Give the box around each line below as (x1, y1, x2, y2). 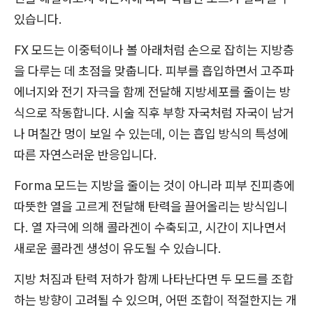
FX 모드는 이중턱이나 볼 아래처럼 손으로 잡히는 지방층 (14, 42, 294, 58)
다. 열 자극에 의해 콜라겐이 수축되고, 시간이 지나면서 (14, 219, 286, 235)
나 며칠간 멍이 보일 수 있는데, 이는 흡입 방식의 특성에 (14, 126, 289, 142)
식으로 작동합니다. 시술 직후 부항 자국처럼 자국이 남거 (14, 105, 294, 121)
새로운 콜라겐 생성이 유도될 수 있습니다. (14, 240, 221, 256)
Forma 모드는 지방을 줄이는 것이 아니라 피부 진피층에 (14, 177, 295, 194)
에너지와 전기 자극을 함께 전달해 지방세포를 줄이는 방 (14, 84, 291, 100)
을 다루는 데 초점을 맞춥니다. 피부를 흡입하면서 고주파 (14, 63, 294, 79)
